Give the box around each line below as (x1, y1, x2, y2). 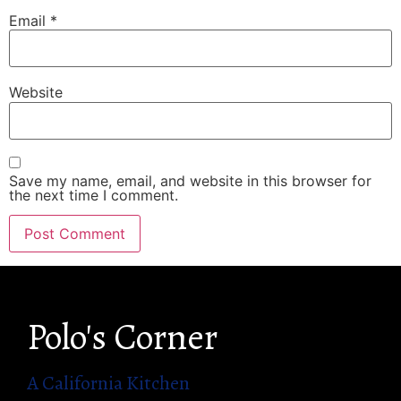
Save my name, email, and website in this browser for (9, 171, 371, 190)
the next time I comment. (9, 185, 178, 204)
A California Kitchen (27, 367, 190, 398)
